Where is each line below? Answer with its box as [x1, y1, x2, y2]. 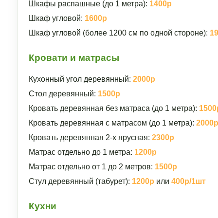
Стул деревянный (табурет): [29, 177, 132, 185]
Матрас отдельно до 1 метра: [29, 148, 134, 156]
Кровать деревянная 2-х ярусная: [29, 133, 152, 142]
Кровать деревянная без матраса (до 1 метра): [29, 104, 199, 112]
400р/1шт [171, 177, 206, 185]
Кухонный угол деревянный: [29, 75, 133, 83]
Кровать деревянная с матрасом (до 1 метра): [29, 119, 196, 127]
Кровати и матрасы [29, 53, 119, 63]
